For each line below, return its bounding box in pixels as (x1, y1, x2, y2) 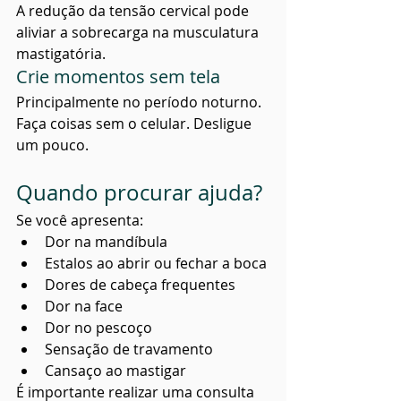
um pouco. (16, 135, 89, 156)
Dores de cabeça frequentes (45, 275, 235, 295)
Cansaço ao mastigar (45, 361, 186, 381)
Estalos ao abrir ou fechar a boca (45, 253, 267, 274)
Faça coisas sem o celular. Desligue (16, 114, 255, 134)
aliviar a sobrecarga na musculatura (16, 22, 262, 43)
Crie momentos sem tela (16, 64, 220, 90)
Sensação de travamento (45, 339, 213, 360)
